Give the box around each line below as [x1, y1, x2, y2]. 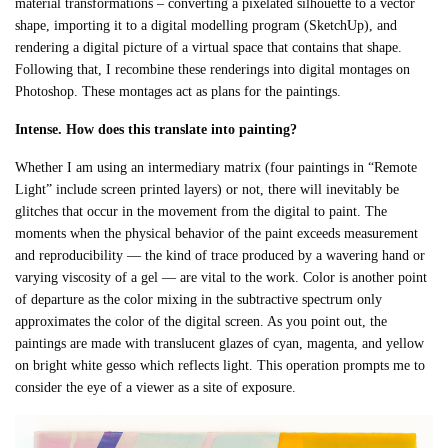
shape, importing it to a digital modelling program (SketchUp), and [15, 18, 398, 34]
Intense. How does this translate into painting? [15, 122, 298, 138]
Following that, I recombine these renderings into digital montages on [15, 62, 411, 78]
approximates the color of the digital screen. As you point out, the [15, 314, 388, 330]
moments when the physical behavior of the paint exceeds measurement [15, 226, 419, 242]
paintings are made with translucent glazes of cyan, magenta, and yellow [15, 336, 425, 352]
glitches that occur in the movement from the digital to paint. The [15, 204, 388, 220]
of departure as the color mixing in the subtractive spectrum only [15, 292, 383, 308]
